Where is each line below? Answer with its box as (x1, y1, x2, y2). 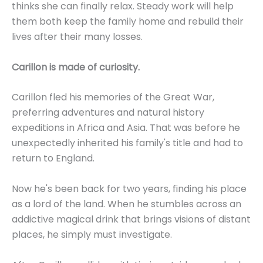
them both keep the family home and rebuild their (12, 15, 244, 29)
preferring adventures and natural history (12, 106, 204, 120)
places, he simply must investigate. (12, 228, 172, 242)
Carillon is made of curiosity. (12, 60, 140, 74)
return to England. (12, 151, 95, 166)
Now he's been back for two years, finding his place (12, 182, 247, 196)
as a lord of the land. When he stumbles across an (12, 197, 241, 211)
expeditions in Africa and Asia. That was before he (12, 121, 240, 135)
